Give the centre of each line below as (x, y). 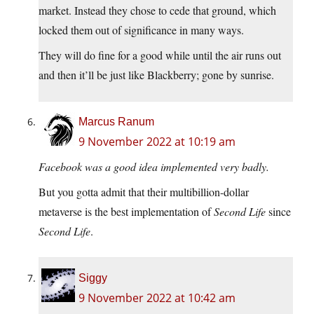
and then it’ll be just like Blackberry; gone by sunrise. (156, 75)
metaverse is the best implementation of (126, 212)
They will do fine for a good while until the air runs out (160, 55)
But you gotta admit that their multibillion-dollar (144, 192)
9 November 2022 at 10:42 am (157, 298)
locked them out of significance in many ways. (141, 30)
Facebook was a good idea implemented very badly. (154, 167)
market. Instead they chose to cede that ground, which (157, 11)
